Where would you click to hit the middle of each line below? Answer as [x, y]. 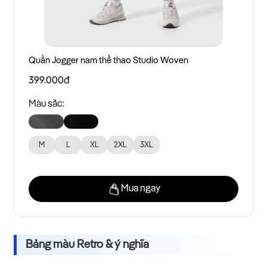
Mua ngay [141, 189]
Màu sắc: [46, 105]
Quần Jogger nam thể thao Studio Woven [108, 61]
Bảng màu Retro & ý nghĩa [87, 245]
